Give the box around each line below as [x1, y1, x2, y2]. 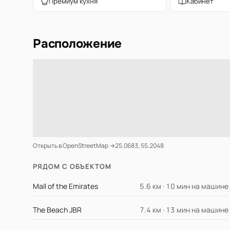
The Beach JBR [33, 205, 82, 215]
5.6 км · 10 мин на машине [140, 181, 229, 191]
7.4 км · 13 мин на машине [140, 205, 229, 215]
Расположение [33, 36, 122, 52]
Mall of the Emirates [33, 181, 98, 191]
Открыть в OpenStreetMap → [33, 141, 115, 150]
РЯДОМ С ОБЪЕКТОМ [33, 162, 111, 171]
